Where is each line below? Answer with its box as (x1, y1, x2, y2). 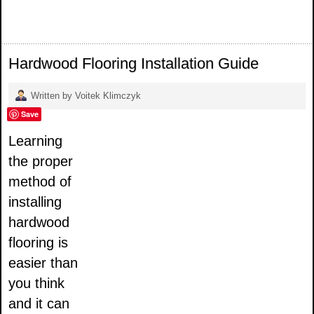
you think (8, 275, 64, 292)
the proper (8, 153, 73, 170)
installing (8, 194, 62, 210)
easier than (8, 255, 78, 271)
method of (8, 174, 71, 190)
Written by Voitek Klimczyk (31, 91, 141, 102)
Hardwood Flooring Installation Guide (8, 55, 259, 72)
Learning (8, 133, 62, 149)
